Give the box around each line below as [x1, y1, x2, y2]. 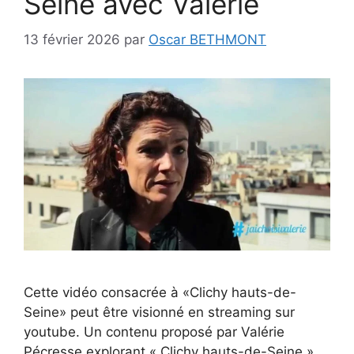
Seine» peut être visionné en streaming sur [24, 304, 295, 321]
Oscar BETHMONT [149, 31, 266, 47]
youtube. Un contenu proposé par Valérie [24, 324, 284, 341]
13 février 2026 [24, 31, 120, 47]
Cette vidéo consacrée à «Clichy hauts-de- [24, 284, 296, 301]
